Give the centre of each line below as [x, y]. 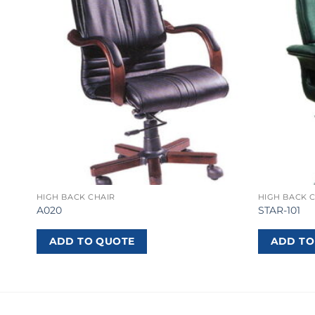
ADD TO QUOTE [92, 242]
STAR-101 [279, 210]
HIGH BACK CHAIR [76, 197]
